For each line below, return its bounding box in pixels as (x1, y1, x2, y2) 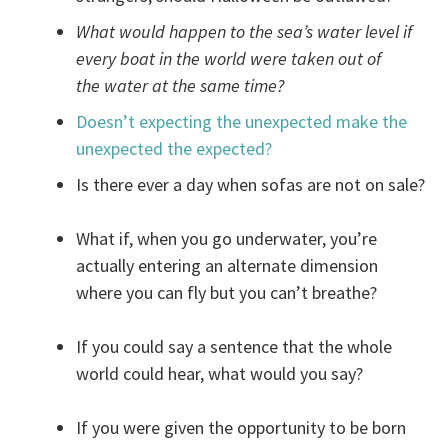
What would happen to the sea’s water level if (76, 20, 413, 44)
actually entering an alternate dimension (76, 254, 379, 278)
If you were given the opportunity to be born (76, 416, 407, 440)
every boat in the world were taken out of (76, 47, 382, 71)
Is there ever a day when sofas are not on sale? (76, 173, 426, 197)
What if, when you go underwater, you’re (76, 227, 378, 251)
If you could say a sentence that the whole (76, 335, 393, 359)
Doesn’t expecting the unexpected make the (76, 110, 408, 134)
